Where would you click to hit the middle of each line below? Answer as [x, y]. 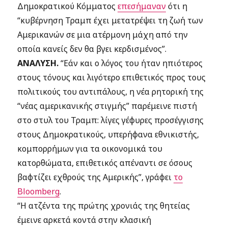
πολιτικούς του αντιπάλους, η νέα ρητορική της [111, 92]
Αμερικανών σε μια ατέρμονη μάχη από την [103, 35]
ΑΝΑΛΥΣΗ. [38, 63]
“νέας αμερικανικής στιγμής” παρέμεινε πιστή [107, 106]
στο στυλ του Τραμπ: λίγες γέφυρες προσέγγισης [111, 120]
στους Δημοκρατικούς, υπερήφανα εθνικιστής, [108, 134]
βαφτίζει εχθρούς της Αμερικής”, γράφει [96, 177]
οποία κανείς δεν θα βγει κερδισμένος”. [92, 49]
